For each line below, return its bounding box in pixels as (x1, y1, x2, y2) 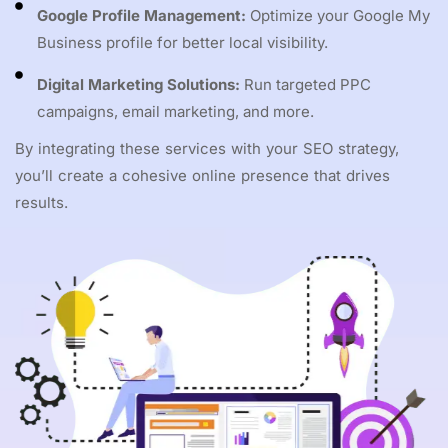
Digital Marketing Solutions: (37, 74, 240, 94)
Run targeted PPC (240, 74, 371, 94)
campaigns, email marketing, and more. (37, 101, 314, 121)
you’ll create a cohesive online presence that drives (15, 165, 390, 185)
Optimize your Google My (246, 5, 430, 25)
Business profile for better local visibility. (37, 32, 328, 52)
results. (15, 192, 68, 212)
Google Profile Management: (37, 5, 246, 25)
